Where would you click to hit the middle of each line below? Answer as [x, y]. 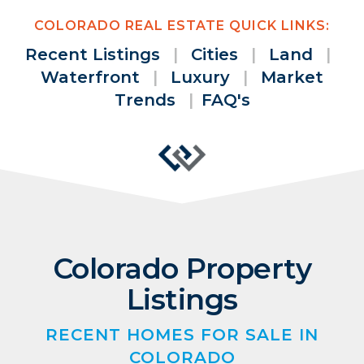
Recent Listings [93, 55]
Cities [214, 55]
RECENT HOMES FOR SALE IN [182, 335]
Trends [145, 100]
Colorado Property [182, 269]
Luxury [200, 78]
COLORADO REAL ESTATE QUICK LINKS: [182, 26]
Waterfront [90, 78]
